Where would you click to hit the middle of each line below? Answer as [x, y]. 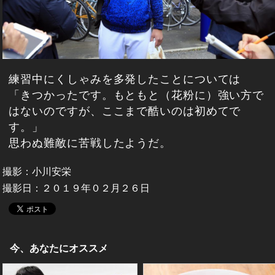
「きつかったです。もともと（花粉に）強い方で [137, 95]
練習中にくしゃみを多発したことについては [125, 79]
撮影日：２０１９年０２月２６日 [76, 188]
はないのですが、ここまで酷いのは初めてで [125, 111]
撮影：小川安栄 [37, 172]
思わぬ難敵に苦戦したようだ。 [90, 143]
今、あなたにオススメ [59, 249]
